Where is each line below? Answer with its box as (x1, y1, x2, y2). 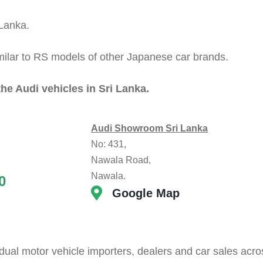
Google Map (112, 186, 180, 200)
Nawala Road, (91, 154, 151, 165)
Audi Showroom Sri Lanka (91, 123, 208, 133)
